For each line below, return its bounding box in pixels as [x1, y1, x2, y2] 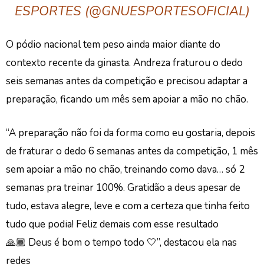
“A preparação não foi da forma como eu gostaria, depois [6, 126, 255, 140]
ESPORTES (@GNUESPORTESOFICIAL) [14, 2, 250, 20]
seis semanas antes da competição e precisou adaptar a [6, 74, 247, 88]
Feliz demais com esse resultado [76, 217, 219, 231]
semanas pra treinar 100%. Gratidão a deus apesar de [6, 181, 240, 194]
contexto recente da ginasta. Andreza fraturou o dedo [6, 56, 243, 70]
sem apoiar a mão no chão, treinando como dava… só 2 [6, 163, 245, 176]
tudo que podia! [6, 217, 76, 231]
